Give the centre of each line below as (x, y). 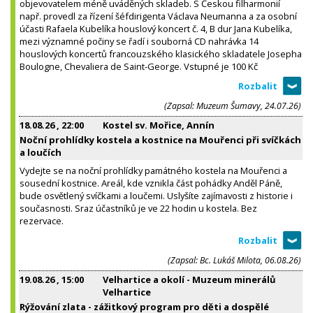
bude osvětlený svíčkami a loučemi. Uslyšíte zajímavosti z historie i (156, 195)
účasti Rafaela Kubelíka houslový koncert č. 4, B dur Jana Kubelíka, (156, 28)
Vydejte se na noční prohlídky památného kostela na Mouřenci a (153, 170)
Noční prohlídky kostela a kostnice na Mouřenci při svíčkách (160, 139)
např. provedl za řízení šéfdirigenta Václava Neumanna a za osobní (158, 16)
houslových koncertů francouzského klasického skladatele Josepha (161, 53)
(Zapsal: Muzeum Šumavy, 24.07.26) (233, 105)
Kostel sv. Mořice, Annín (159, 125)
